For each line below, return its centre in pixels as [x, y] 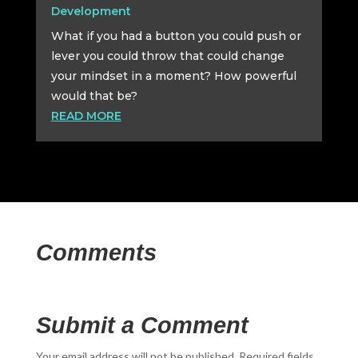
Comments [96, 252]
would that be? [94, 95]
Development [91, 11]
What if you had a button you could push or [176, 36]
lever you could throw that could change [167, 56]
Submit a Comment [142, 325]
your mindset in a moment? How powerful [173, 76]
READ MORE [86, 115]
